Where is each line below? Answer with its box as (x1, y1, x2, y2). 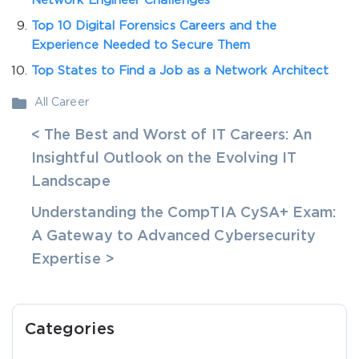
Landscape (31, 175, 111, 188)
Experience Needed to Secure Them (31, 40, 251, 50)
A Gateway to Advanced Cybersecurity (31, 230, 317, 243)
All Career (34, 98, 89, 107)
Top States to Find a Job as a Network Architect (31, 66, 329, 76)
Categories (25, 322, 115, 337)
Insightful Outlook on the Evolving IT (31, 152, 297, 165)
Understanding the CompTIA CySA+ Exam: (31, 207, 337, 220)
